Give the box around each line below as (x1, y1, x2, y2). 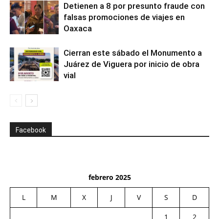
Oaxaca (64, 23, 92, 33)
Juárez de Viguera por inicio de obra (64, 59, 199, 69)
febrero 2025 (88, 173, 131, 182)
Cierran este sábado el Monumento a (64, 48, 202, 58)
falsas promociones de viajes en (64, 12, 185, 22)
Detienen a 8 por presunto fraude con (64, 1, 205, 11)
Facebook (16, 126, 46, 134)
